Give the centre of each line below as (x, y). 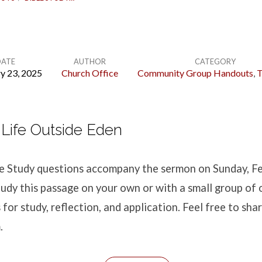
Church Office (89, 73)
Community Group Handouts (195, 73)
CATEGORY (215, 61)
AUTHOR (89, 61)
